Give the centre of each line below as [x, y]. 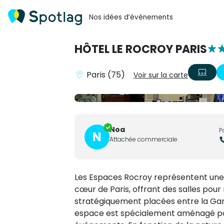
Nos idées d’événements [131, 17]
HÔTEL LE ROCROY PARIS [141, 49]
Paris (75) [106, 75]
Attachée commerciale [143, 139]
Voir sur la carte [160, 75]
